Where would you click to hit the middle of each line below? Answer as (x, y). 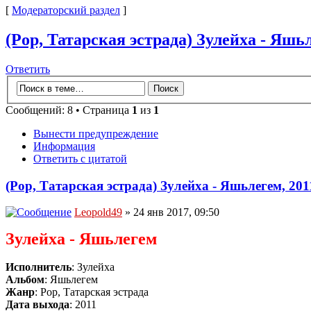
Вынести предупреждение (96, 133)
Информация (64, 146)
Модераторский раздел (66, 10)
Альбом (25, 280)
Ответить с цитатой (80, 158)
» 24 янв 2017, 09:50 (171, 212)
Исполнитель (39, 267)
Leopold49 (98, 212)
